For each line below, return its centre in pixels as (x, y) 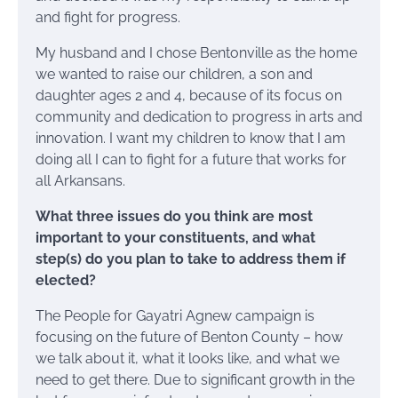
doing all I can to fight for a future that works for (191, 160)
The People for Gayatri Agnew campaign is (175, 316)
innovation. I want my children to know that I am (191, 139)
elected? (68, 281)
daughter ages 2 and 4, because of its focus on (189, 96)
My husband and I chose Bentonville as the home (196, 53)
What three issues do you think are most (174, 217)
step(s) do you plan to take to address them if (191, 259)
